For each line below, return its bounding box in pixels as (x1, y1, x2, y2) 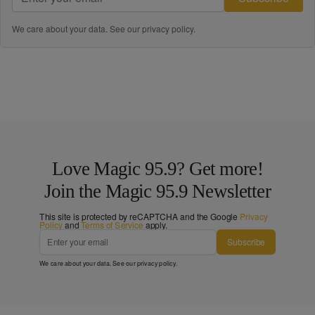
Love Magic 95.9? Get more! (51, 158, 264, 179)
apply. (143, 219, 168, 231)
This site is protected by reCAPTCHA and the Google (39, 210, 240, 223)
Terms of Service (81, 219, 143, 231)
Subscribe (227, 236, 265, 248)
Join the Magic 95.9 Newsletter (44, 180, 271, 202)
